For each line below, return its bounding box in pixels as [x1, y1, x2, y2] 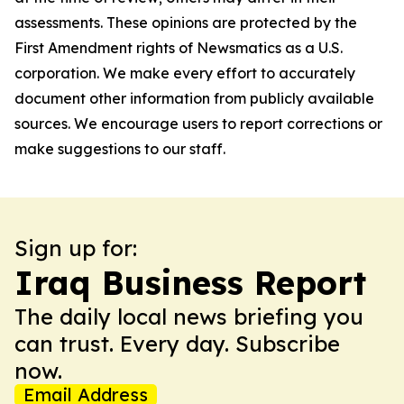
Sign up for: [14, 234, 137, 262]
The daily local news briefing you [14, 303, 363, 330]
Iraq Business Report [14, 262, 366, 303]
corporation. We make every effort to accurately [14, 64, 355, 82]
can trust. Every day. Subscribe [14, 330, 340, 357]
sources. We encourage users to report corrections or [14, 115, 382, 133]
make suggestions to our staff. [14, 140, 225, 158]
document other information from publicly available [14, 89, 374, 107]
